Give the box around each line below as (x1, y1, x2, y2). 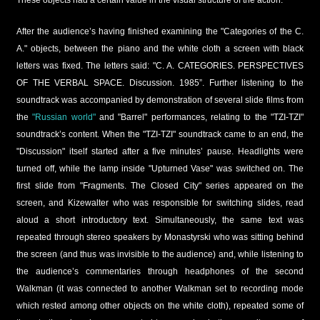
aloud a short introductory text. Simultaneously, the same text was (16, 215, 304, 226)
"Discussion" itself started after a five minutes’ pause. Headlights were (16, 146, 304, 157)
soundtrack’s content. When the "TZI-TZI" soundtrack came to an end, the (16, 129, 304, 140)
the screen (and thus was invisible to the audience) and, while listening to (16, 249, 304, 260)
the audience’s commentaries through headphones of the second (16, 266, 304, 277)
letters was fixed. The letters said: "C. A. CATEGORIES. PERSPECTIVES (16, 61, 304, 71)
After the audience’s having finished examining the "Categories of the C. (16, 26, 304, 37)
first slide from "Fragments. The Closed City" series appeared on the (16, 181, 304, 191)
